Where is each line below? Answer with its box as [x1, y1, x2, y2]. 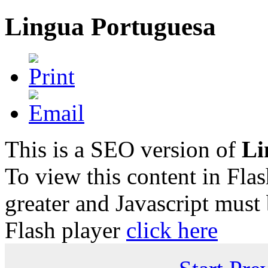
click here [126, 217, 218, 243]
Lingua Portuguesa [5, 12, 216, 41]
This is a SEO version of [5, 136, 242, 162]
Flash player [5, 217, 126, 243]
